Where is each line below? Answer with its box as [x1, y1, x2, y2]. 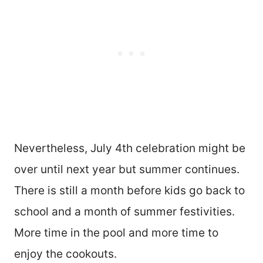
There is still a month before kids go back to [14, 184, 245, 198]
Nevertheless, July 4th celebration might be [14, 141, 245, 156]
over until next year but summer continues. [14, 163, 240, 177]
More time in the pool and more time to [14, 226, 218, 240]
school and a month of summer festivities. [14, 205, 235, 219]
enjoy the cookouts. [14, 247, 117, 261]
